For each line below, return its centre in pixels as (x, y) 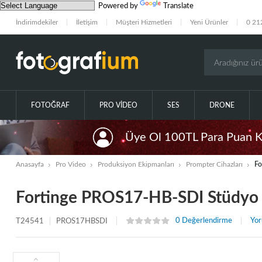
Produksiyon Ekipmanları (136, 165)
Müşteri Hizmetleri (144, 23)
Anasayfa (30, 165)
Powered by (117, 6)
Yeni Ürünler (209, 23)
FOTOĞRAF (50, 106)
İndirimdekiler (37, 23)
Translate (178, 6)
